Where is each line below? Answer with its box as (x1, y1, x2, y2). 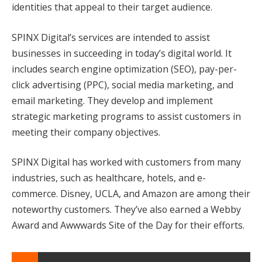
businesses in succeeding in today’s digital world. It (12, 46, 232, 60)
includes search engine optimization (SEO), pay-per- (12, 62, 237, 75)
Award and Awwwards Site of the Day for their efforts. (12, 219, 244, 232)
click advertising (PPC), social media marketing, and (12, 78, 233, 91)
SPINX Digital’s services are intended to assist (12, 30, 210, 44)
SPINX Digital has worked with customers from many (12, 156, 241, 169)
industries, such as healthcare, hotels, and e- (12, 171, 206, 185)
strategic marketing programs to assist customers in (12, 109, 241, 123)
